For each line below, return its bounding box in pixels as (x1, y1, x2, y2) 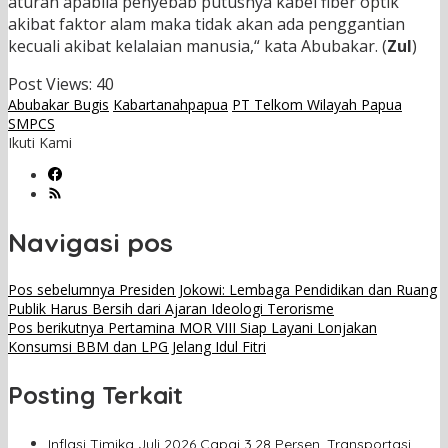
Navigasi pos (8, 225, 173, 259)
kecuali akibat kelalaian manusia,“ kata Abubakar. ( (8, 35, 387, 58)
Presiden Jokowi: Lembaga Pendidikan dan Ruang (115, 280, 437, 300)
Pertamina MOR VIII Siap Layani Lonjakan (104, 318, 377, 338)
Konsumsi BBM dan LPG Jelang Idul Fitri (8, 337, 266, 357)
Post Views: (8, 73, 92, 96)
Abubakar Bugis (8, 95, 109, 115)
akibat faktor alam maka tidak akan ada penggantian (8, 13, 405, 36)
